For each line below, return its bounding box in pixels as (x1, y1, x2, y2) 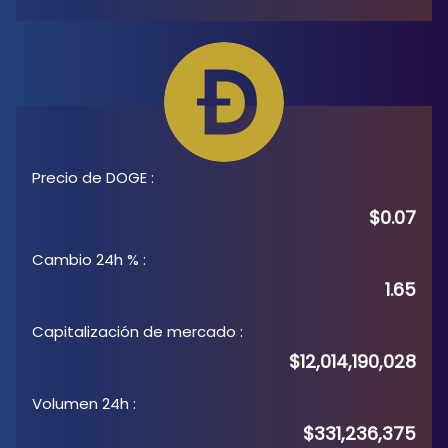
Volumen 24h (32, 393, 129, 414)
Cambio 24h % (32, 249, 139, 270)
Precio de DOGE (32, 167, 147, 188)
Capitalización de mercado (32, 321, 236, 342)
